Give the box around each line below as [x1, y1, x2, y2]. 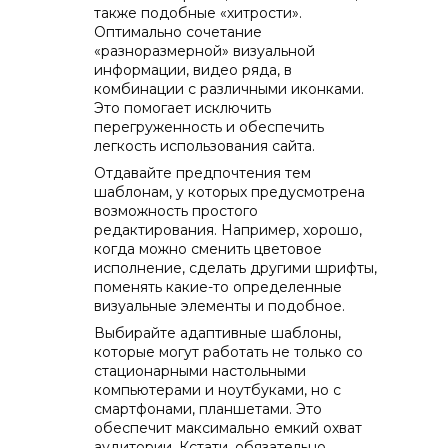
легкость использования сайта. [94, 137, 315, 155]
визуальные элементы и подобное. [94, 297, 345, 315]
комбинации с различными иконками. [94, 80, 364, 98]
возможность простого [94, 202, 258, 220]
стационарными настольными [94, 362, 306, 380]
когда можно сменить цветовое [94, 240, 322, 258]
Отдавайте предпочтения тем [94, 164, 311, 182]
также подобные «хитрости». [94, 4, 302, 22]
